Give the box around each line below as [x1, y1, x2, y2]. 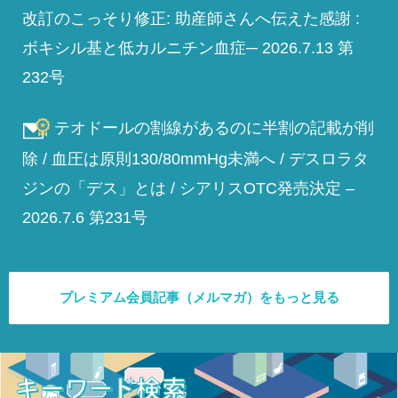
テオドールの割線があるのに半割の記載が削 [54, 119, 374, 138]
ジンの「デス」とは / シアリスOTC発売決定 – [22, 179, 354, 198]
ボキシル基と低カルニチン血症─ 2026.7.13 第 [22, 39, 354, 58]
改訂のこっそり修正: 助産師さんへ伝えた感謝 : [22, 10, 360, 28]
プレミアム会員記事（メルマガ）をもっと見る [59, 290, 339, 306]
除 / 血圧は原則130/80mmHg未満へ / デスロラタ [22, 150, 369, 169]
